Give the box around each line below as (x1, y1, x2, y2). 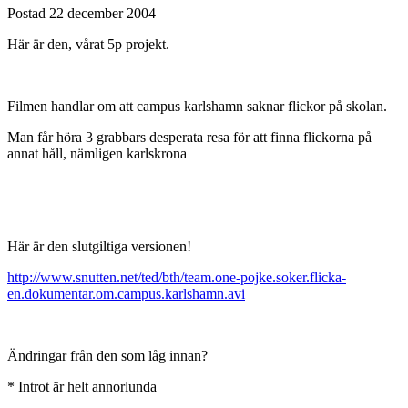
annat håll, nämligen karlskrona (7, 146, 187, 162)
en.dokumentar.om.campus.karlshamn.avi (7, 286, 245, 302)
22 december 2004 (49, 5, 156, 22)
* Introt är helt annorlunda (7, 379, 157, 395)
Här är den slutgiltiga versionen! (7, 239, 191, 255)
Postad (7, 5, 49, 22)
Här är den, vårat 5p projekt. (7, 36, 169, 53)
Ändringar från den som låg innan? (7, 348, 208, 364)
